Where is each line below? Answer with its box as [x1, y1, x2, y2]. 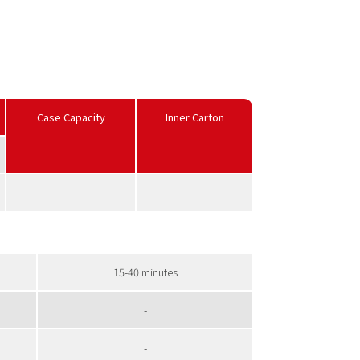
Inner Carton [165, 109, 224, 125]
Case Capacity [36, 109, 105, 125]
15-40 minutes [112, 264, 178, 280]
